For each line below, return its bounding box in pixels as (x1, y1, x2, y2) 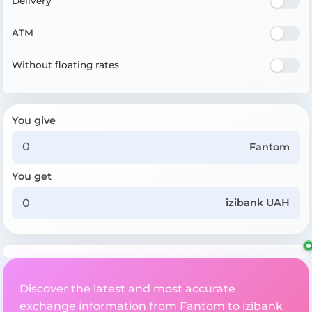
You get (12, 169, 52, 182)
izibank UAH (226, 196, 290, 210)
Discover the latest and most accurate (19, 282, 235, 296)
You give (12, 114, 56, 127)
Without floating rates (12, 59, 119, 71)
